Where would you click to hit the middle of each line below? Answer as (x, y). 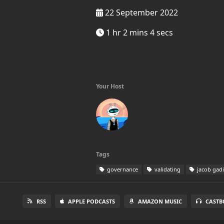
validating (167, 169)
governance (122, 169)
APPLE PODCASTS (92, 201)
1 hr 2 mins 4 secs (138, 32)
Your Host (110, 86)
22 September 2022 (140, 12)
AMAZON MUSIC (160, 201)
